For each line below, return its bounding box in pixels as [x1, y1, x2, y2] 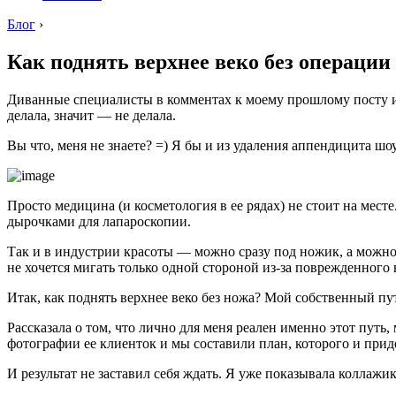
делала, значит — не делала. [7, 107, 176, 123]
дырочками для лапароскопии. [7, 213, 191, 229]
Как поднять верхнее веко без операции [7, 49, 391, 73]
